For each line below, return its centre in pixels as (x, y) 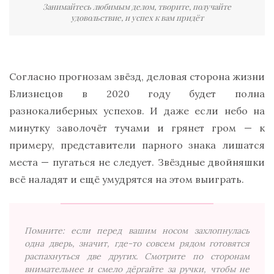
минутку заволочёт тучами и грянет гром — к (137, 128)
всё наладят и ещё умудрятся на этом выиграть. (127, 179)
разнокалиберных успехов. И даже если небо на (137, 110)
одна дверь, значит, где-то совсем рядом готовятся (137, 243)
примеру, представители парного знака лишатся (137, 145)
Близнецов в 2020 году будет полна (137, 93)
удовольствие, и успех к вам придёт (137, 17)
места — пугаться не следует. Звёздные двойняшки (137, 162)
